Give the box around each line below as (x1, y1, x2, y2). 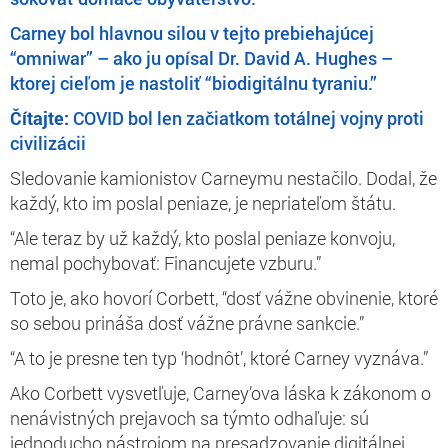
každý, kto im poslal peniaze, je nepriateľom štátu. (10, 190, 396, 215)
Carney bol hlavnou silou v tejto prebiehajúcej (10, 20, 374, 45)
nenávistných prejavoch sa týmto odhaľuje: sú (10, 405, 369, 430)
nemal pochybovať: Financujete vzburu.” (10, 250, 321, 275)
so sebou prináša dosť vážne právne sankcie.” (10, 310, 364, 335)
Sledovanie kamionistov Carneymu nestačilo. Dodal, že (10, 165, 437, 190)
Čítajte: (10, 105, 73, 130)
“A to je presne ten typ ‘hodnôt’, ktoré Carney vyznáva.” (10, 345, 428, 370)
